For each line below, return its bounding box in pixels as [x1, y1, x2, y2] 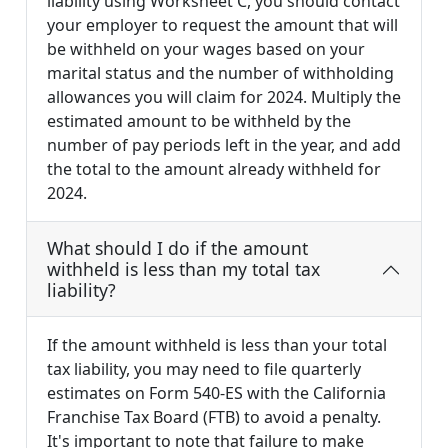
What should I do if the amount [47, 236, 308, 261]
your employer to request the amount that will [47, 14, 398, 37]
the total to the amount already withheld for [47, 158, 381, 181]
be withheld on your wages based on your [47, 38, 365, 61]
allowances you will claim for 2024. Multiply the [47, 86, 401, 109]
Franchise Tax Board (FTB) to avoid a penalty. [47, 406, 381, 429]
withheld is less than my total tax [47, 257, 320, 282]
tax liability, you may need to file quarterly [47, 358, 361, 381]
